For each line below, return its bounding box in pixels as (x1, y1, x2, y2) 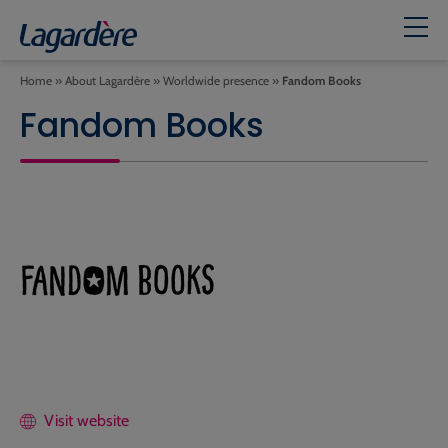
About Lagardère (65, 73, 150, 88)
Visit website (44, 411, 129, 430)
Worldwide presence (163, 73, 269, 88)
